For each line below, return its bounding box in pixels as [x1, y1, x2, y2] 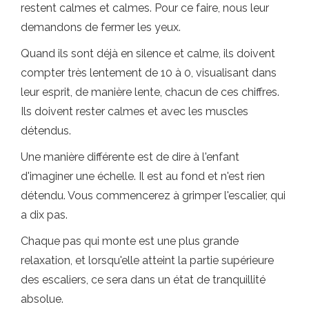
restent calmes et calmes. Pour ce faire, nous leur [21, 1, 269, 14]
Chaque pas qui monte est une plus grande [21, 235, 239, 248]
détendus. [21, 124, 71, 137]
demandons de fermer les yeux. [21, 21, 181, 34]
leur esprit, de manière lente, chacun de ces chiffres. [21, 86, 279, 99]
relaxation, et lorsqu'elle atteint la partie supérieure [21, 254, 274, 267]
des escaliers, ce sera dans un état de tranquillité [21, 273, 266, 286]
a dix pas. [21, 208, 68, 221]
